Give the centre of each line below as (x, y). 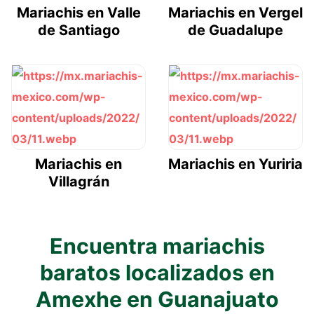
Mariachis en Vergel (235, 12)
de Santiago (78, 30)
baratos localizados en (157, 272)
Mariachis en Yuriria (235, 164)
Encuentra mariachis (157, 246)
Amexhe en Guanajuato (157, 299)
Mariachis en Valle (78, 12)
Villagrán (78, 181)
